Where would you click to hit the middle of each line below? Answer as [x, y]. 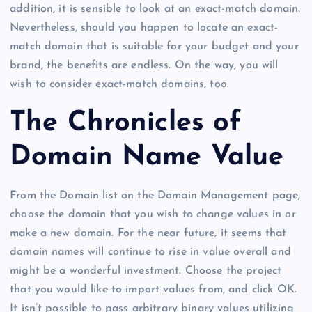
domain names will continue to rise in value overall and [150, 252]
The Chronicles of [126, 123]
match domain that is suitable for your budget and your [154, 47]
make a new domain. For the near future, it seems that [148, 234]
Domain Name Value [147, 157]
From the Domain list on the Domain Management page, [155, 196]
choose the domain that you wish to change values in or [153, 215]
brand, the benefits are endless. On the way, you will [144, 66]
